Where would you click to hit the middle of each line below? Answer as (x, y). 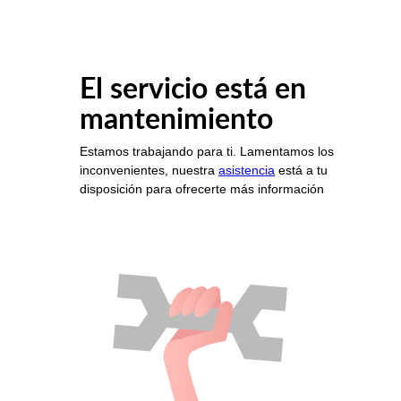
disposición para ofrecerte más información (202, 189)
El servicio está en (193, 90)
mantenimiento (176, 120)
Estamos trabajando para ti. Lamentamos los (207, 152)
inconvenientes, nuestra (149, 171)
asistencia (247, 171)
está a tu (301, 171)
